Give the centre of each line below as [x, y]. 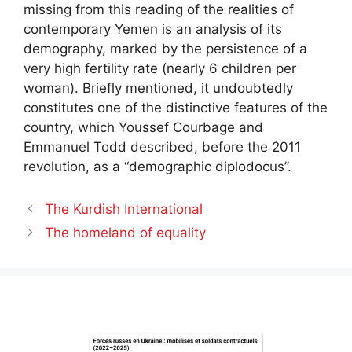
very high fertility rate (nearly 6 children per [160, 68]
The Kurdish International [124, 209]
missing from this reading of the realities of [159, 9]
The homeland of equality [126, 232]
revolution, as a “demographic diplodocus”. [158, 167]
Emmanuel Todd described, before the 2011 [162, 147]
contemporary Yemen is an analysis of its [153, 29]
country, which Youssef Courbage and [143, 127]
